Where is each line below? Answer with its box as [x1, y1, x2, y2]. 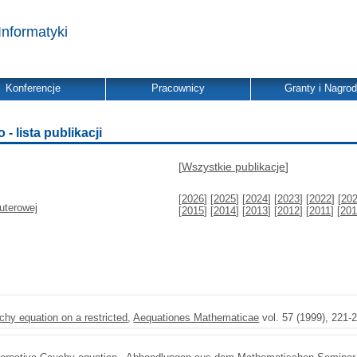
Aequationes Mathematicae [133, 312, 260, 324]
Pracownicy [151, 82, 205, 94]
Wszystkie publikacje [182, 160, 285, 173]
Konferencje [6, 82, 61, 94]
